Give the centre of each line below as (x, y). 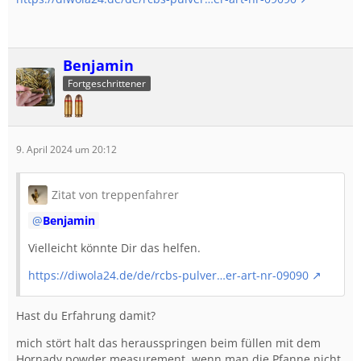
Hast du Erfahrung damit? (86, 316)
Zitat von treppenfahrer (115, 195)
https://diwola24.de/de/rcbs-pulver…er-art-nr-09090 (168, 276)
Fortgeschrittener (107, 84)
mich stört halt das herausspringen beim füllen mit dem (168, 343)
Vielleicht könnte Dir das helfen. (114, 248)
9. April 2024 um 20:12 (66, 150)
